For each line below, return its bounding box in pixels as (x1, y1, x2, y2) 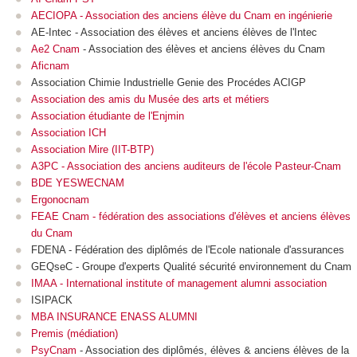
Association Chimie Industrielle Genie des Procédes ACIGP (31, 76, 306, 89)
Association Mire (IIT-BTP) (31, 143, 154, 156)
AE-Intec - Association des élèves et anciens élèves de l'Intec (31, 26, 317, 39)
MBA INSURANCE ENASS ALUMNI (31, 311, 198, 324)
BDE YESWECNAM (31, 177, 124, 190)
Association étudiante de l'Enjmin (31, 110, 184, 123)
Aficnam (31, 60, 69, 73)
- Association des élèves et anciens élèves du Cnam (80, 43, 325, 56)
